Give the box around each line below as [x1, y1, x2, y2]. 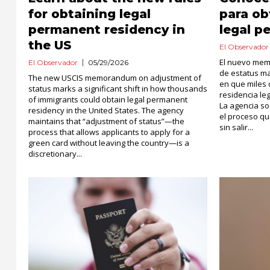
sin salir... [219, 122, 254, 133]
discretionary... [28, 148, 82, 159]
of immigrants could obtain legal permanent [28, 94, 187, 105]
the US [28, 38, 71, 52]
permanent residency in [28, 22, 185, 37]
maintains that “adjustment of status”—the [28, 116, 184, 127]
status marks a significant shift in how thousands [28, 83, 207, 94]
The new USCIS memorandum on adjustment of [28, 72, 201, 83]
